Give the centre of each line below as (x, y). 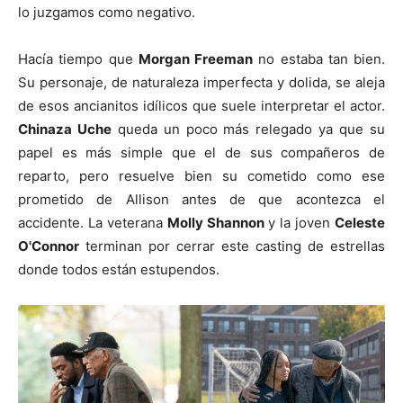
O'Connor (49, 246)
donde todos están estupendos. (119, 269)
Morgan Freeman (195, 58)
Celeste (360, 222)
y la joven (299, 222)
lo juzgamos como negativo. (107, 12)
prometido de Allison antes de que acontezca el (201, 199)
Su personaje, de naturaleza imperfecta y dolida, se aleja (201, 82)
